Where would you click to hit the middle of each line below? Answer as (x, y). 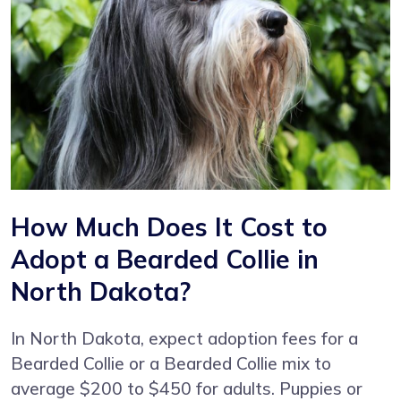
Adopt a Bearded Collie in (165, 259)
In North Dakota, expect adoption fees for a (184, 338)
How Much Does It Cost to (169, 226)
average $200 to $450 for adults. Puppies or (187, 388)
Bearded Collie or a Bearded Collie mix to (171, 363)
